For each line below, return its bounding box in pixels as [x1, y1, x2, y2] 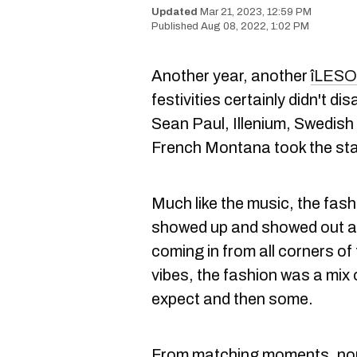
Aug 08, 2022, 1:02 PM [201, 21, 309, 32]
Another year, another [151, 67, 311, 84]
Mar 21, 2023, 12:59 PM [200, 6, 312, 18]
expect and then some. [151, 290, 313, 308]
